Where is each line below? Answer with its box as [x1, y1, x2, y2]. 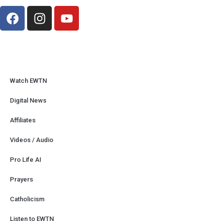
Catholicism [10, 195, 44, 203]
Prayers [10, 176, 33, 184]
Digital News [10, 97, 46, 105]
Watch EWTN [10, 77, 47, 85]
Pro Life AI [10, 156, 41, 164]
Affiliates [10, 116, 36, 124]
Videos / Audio [10, 136, 53, 144]
